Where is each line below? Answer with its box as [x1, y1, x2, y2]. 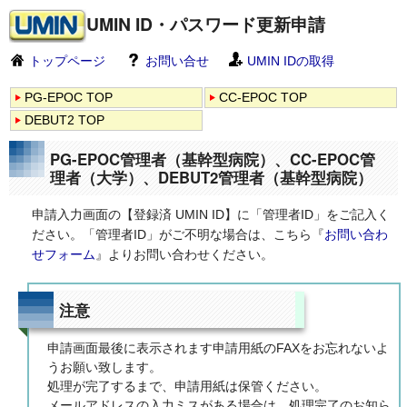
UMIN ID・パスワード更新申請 [86, 10, 325, 36]
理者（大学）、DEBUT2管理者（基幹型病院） [50, 166, 372, 188]
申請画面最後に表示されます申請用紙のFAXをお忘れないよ [47, 341, 389, 355]
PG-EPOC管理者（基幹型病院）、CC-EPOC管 [50, 148, 375, 170]
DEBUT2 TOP [25, 113, 104, 127]
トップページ [25, 54, 105, 68]
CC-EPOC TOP [219, 90, 307, 104]
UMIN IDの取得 [243, 54, 334, 68]
